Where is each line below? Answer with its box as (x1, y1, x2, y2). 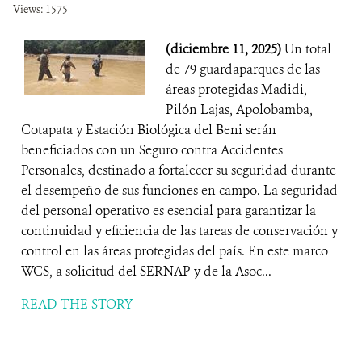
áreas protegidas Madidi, (166, 81, 307, 98)
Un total (284, 40, 331, 57)
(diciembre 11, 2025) (166, 40, 284, 57)
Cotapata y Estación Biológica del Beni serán (21, 121, 276, 138)
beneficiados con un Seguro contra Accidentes (21, 141, 283, 158)
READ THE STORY (21, 296, 133, 313)
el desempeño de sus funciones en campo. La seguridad (21, 182, 338, 199)
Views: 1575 (13, 2, 68, 16)
